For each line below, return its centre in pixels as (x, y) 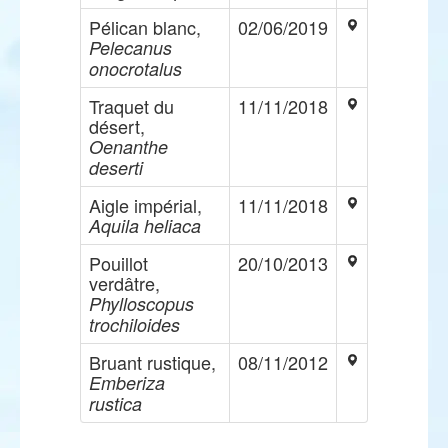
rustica (115, 403)
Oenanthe (128, 146)
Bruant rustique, (152, 362)
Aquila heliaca (145, 225)
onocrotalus (135, 68)
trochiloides (134, 324)
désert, (117, 126)
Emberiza (127, 382)
